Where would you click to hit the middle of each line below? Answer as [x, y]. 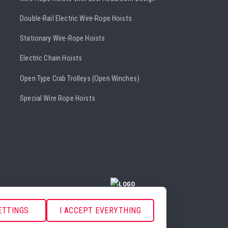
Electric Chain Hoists [51, 59]
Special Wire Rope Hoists [58, 98]
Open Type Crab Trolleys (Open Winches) [80, 78]
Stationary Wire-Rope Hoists [63, 39]
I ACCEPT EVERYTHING [100, 210]
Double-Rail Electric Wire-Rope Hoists [76, 19]
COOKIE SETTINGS [139, 194]
